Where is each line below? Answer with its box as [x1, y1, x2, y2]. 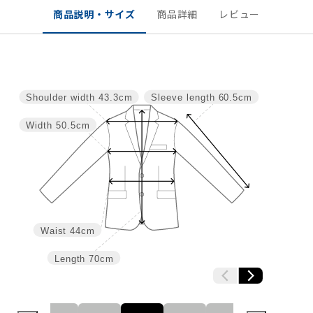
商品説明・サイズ [52, 6, 136, 21]
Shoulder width [26, 93, 94, 103]
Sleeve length [151, 93, 214, 103]
